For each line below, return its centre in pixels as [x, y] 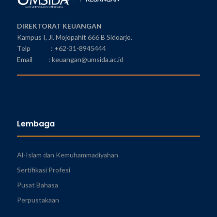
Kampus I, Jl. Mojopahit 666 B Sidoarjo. [75, 37]
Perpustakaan [38, 200]
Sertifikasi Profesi [44, 170]
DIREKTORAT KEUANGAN [59, 26]
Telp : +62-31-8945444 [62, 48]
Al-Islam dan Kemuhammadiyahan [68, 155]
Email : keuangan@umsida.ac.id [70, 60]
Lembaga [36, 124]
